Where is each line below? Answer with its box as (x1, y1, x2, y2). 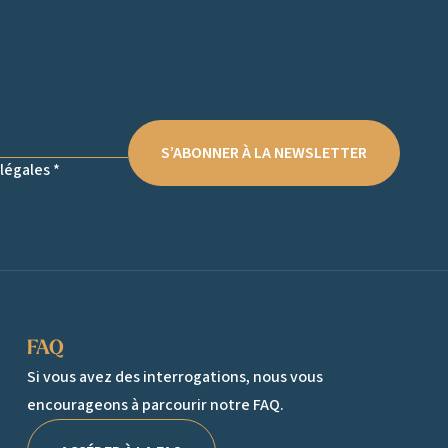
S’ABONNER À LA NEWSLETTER (161, 142, 367, 165)
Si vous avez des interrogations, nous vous (26, 365, 323, 388)
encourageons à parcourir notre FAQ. (26, 393, 284, 416)
